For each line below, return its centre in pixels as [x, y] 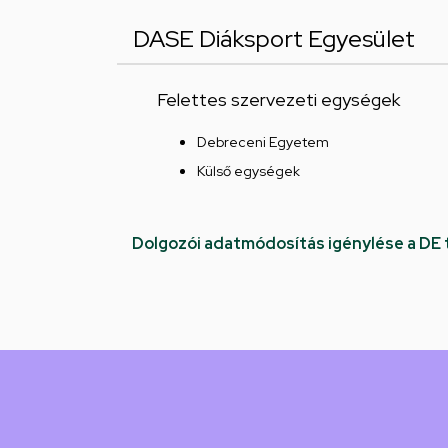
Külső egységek [248, 171]
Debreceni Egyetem [263, 142]
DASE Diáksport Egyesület [274, 39]
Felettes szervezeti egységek [278, 100]
